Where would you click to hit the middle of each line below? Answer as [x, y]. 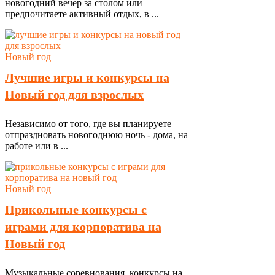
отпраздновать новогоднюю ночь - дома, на [96, 135]
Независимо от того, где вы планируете [88, 124]
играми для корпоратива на [83, 227]
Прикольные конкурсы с [76, 209]
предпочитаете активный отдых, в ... [82, 14]
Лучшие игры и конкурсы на [87, 77]
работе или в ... [37, 146]
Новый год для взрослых [74, 95]
